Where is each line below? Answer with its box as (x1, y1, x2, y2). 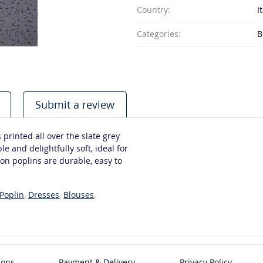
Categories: (137, 28, 181, 40)
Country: (137, 4, 170, 16)
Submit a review (35, 97, 114, 112)
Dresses (28, 189, 59, 200)
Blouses (63, 189, 94, 200)
